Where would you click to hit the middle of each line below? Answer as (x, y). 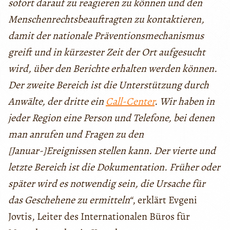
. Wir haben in (185, 101)
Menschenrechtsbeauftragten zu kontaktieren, (106, 19)
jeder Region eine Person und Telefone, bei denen (111, 118)
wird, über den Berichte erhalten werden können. (113, 68)
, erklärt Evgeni (165, 200)
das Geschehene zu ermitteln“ (70, 200)
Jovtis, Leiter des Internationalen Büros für (99, 216)
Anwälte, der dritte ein (57, 101)
